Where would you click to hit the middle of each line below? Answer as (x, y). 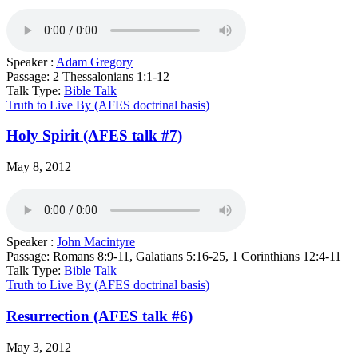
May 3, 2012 (39, 347)
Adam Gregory (94, 62)
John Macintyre (96, 242)
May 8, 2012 (39, 167)
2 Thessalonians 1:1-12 (111, 76)
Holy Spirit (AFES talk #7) (94, 136)
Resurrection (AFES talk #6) (99, 316)
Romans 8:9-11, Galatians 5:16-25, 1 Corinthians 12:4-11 (197, 257)
